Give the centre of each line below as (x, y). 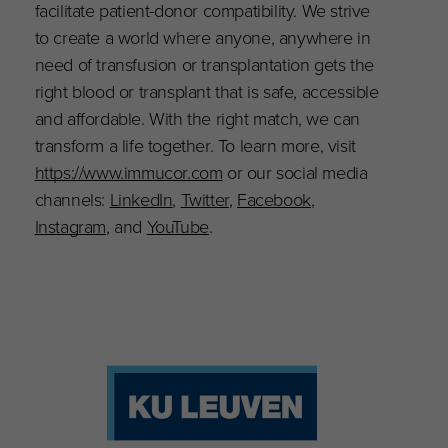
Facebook (274, 199)
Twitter (204, 199)
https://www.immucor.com (128, 172)
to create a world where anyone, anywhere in (202, 37)
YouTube (177, 226)
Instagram (70, 226)
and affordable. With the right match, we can (197, 118)
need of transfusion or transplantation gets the (204, 64)
